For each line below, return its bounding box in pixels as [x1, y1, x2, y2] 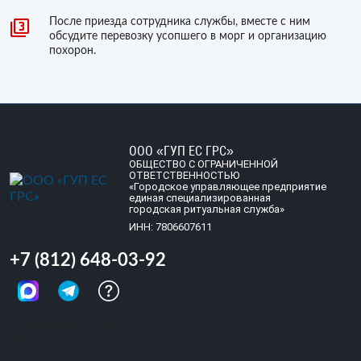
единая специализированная [128, 192, 271, 204]
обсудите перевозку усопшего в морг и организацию [49, 31, 326, 42]
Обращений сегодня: [10, 316, 135, 329]
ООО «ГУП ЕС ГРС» [128, 143, 234, 159]
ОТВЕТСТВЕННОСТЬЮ [128, 169, 239, 181]
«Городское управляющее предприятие [128, 180, 326, 193]
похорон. [49, 45, 96, 56]
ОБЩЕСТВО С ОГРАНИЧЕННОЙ [128, 158, 278, 170]
